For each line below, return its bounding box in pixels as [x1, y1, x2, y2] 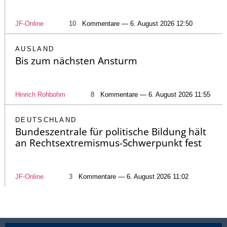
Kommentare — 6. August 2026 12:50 [82, 19, 193, 27]
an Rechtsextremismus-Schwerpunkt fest [15, 136, 202, 149]
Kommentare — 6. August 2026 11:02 [79, 172, 188, 180]
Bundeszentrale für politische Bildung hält [15, 125, 206, 138]
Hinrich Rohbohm [15, 90, 65, 98]
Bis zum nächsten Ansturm [15, 54, 137, 67]
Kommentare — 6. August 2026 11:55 [100, 90, 210, 98]
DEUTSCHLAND [15, 116, 77, 124]
